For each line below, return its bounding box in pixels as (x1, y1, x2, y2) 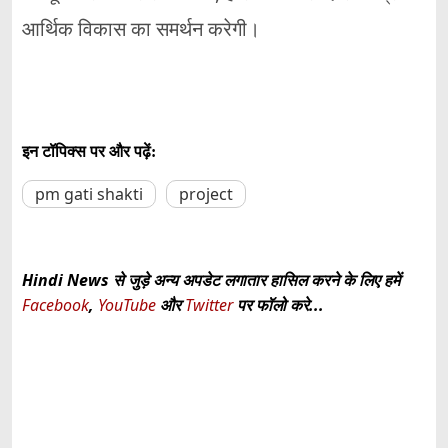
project (179, 183, 233, 206)
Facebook (22, 294, 89, 317)
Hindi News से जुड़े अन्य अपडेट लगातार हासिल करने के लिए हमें (22, 269, 400, 292)
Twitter (185, 294, 233, 317)
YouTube (98, 294, 160, 317)
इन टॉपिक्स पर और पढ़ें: (22, 143, 156, 161)
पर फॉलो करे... (233, 294, 324, 317)
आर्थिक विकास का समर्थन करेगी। (22, 15, 260, 43)
